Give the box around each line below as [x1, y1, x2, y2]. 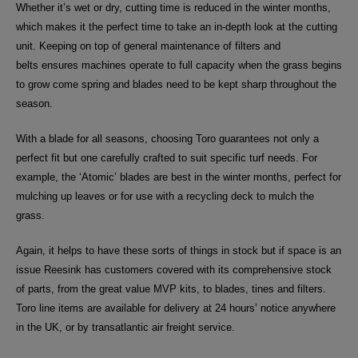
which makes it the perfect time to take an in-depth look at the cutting [16, 22, 337, 33]
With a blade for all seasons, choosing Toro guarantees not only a [16, 133, 319, 145]
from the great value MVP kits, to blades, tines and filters [54, 284, 323, 295]
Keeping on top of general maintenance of [39, 41, 235, 52]
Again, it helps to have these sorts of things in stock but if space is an [16, 245, 341, 257]
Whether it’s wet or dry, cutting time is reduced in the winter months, [16, 2, 331, 14]
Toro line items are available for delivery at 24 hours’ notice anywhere [16, 303, 336, 314]
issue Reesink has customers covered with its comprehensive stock [16, 265, 332, 276]
